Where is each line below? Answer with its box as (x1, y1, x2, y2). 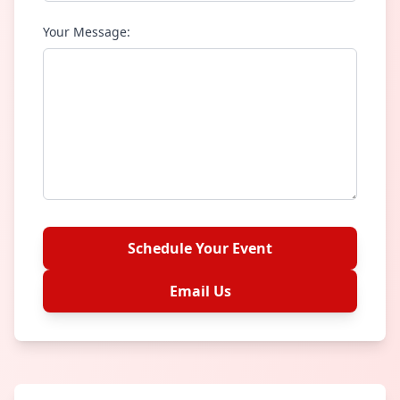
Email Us (169, 281, 231, 302)
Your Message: (43, 23, 130, 41)
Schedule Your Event (128, 238, 272, 259)
